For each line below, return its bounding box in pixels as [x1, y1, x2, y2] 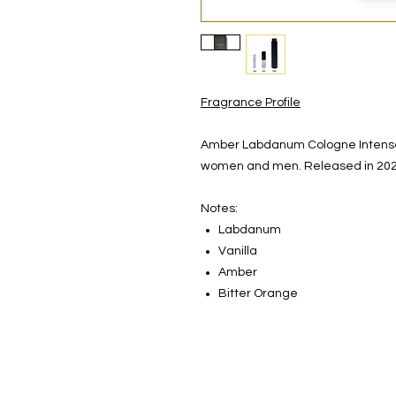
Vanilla [218, 245, 257, 257]
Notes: [201, 202, 238, 215]
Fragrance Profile [201, 96, 301, 109]
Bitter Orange [218, 287, 298, 300]
